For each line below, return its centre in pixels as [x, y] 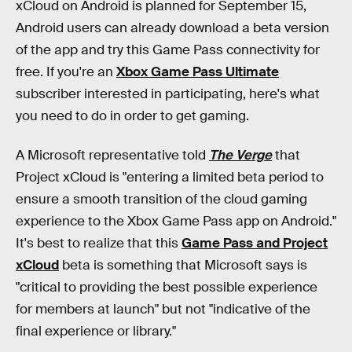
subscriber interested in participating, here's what [168, 94]
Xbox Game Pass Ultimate [198, 72]
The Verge [240, 155]
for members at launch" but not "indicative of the [163, 309]
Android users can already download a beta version [172, 28]
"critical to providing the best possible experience [167, 287]
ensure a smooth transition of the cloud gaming [161, 199]
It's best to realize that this [99, 243]
